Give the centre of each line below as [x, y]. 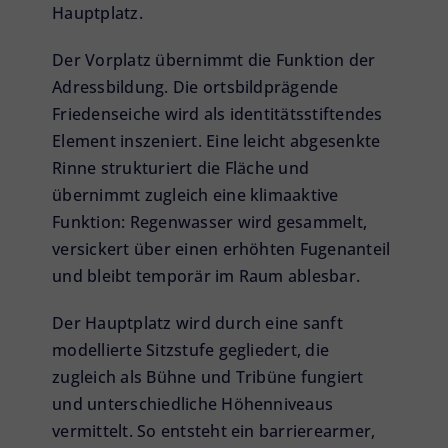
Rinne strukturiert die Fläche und [181, 168]
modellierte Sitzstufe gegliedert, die [191, 350]
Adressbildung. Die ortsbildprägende [195, 87]
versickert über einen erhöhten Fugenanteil [221, 249]
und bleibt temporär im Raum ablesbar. [206, 276]
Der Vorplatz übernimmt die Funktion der [214, 60]
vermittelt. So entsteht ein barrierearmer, [214, 431]
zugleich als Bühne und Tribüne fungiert [208, 377]
